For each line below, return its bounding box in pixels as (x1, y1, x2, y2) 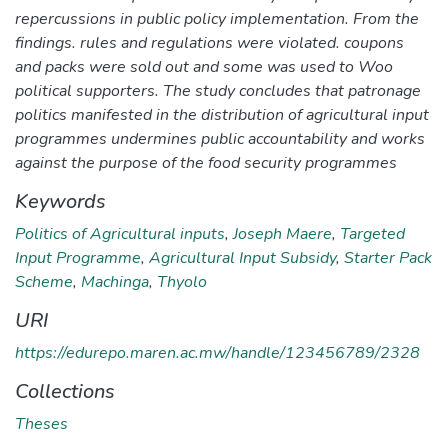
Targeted (340, 222, 405, 245)
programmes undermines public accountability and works (15, 127, 425, 150)
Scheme (15, 270, 73, 293)
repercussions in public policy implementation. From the (15, 7, 419, 30)
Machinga (81, 270, 149, 293)
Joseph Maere (233, 222, 332, 245)
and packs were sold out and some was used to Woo (15, 55, 393, 78)
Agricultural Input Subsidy (149, 246, 336, 269)
